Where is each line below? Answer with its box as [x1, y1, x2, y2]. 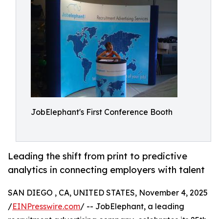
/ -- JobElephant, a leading [80, 201, 184, 212]
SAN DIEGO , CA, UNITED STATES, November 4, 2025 [8, 188, 208, 198]
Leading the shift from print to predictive [8, 151, 187, 162]
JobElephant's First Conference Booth [31, 107, 173, 117]
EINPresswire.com [12, 201, 80, 212]
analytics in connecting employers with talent [8, 164, 205, 175]
